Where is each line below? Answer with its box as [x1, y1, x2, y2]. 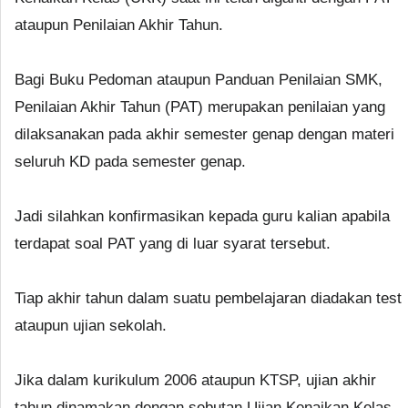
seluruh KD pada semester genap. [15, 152, 246, 170]
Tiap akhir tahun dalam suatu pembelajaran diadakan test [15, 289, 402, 307]
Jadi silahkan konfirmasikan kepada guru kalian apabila [15, 207, 390, 225]
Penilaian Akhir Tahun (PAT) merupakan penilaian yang [15, 97, 385, 116]
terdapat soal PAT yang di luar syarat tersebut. [15, 234, 331, 252]
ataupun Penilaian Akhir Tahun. [15, 15, 223, 34]
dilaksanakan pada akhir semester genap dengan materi [15, 125, 394, 143]
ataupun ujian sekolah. [15, 316, 167, 334]
